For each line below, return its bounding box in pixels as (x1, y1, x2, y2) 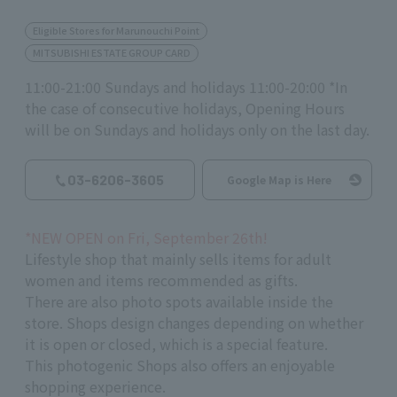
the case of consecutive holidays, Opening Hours (25, 97, 345, 120)
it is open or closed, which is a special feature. (25, 333, 328, 355)
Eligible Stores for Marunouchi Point (33, 22, 199, 37)
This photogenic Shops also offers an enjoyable (25, 354, 335, 377)
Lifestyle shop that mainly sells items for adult (25, 248, 331, 270)
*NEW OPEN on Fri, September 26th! (25, 227, 268, 249)
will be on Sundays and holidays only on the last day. (25, 119, 370, 141)
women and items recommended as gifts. (25, 269, 298, 292)
